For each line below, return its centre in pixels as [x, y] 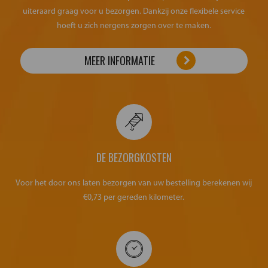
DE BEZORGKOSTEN [134, 157]
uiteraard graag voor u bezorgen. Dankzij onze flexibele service [134, 11]
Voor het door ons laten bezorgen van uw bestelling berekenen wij [134, 183]
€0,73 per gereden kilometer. [134, 197]
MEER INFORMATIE [119, 61]
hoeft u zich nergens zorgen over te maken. [134, 26]
